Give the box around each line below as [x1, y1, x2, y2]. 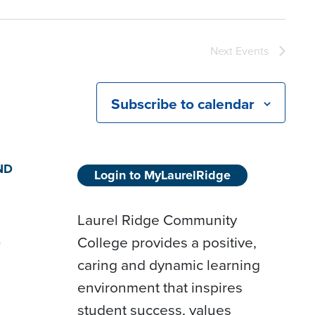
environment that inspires [77, 276, 243, 298]
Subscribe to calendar [111, 93, 255, 115]
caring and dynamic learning [77, 253, 261, 276]
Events [236, 43, 269, 59]
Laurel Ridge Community [77, 208, 238, 231]
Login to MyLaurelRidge [94, 165, 231, 184]
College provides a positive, [77, 231, 257, 253]
